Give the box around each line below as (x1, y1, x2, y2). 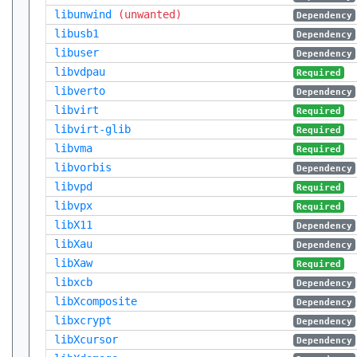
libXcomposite (54, 295, 137, 308)
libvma (54, 142, 92, 155)
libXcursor (54, 333, 118, 346)
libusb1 (54, 27, 99, 40)
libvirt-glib (54, 123, 131, 135)
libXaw (54, 257, 92, 269)
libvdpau (54, 65, 105, 78)
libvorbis (54, 161, 112, 174)
